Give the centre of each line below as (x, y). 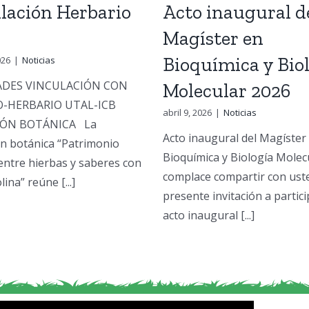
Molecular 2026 (226, 90)
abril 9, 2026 (187, 112)
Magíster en (213, 38)
